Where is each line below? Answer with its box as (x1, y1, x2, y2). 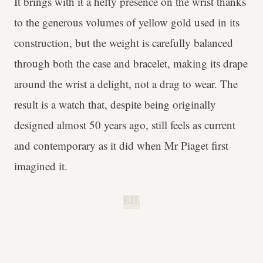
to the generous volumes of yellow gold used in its (14, 14, 240, 29)
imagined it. (14, 158, 68, 173)
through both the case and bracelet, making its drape (14, 55, 248, 70)
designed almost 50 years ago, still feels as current (14, 117, 235, 132)
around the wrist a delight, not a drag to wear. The (14, 76, 238, 91)
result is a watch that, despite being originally (14, 96, 216, 112)
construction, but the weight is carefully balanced (14, 35, 233, 50)
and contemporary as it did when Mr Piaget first (14, 137, 228, 153)
